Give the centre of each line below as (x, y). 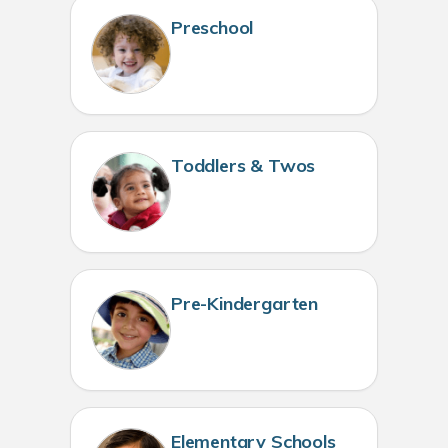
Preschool (212, 27)
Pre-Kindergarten (244, 304)
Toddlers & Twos (243, 166)
